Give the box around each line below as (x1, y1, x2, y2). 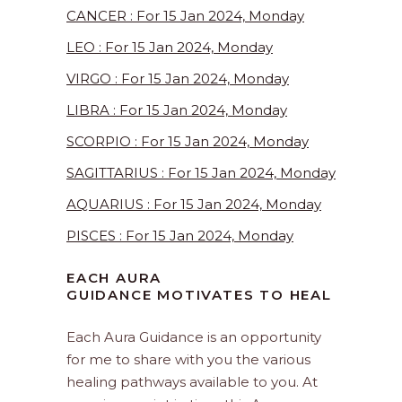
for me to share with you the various (66, 351, 310, 369)
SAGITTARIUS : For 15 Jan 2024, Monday (66, 164, 336, 182)
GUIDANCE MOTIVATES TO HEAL (66, 286, 332, 304)
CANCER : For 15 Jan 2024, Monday (66, 7, 304, 25)
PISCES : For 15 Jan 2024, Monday (66, 227, 293, 245)
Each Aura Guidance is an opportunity (66, 328, 321, 346)
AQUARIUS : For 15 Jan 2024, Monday (66, 196, 321, 214)
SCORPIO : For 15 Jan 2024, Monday (66, 133, 309, 151)
